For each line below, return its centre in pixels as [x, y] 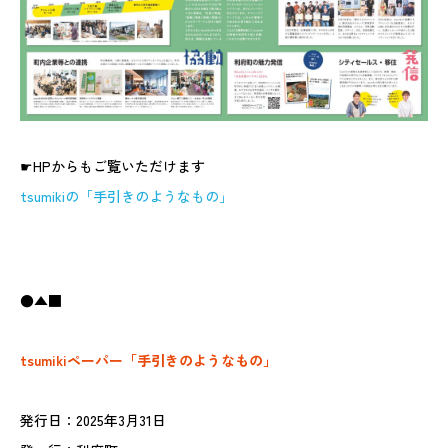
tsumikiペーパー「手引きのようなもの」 [148, 359]
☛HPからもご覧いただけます [112, 165]
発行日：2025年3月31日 [93, 419]
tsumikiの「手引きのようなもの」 [126, 195]
